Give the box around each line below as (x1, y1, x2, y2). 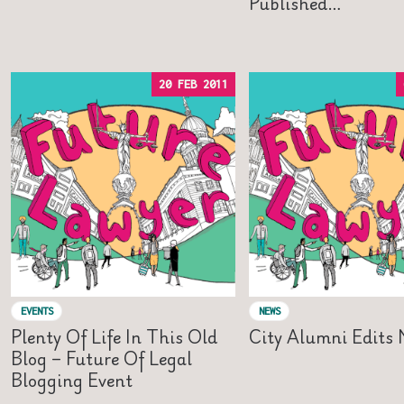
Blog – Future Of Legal (11, 344, 192, 372)
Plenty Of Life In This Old (11, 322, 217, 350)
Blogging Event (11, 365, 133, 393)
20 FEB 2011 (159, 77, 228, 91)
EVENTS (20, 305, 53, 317)
